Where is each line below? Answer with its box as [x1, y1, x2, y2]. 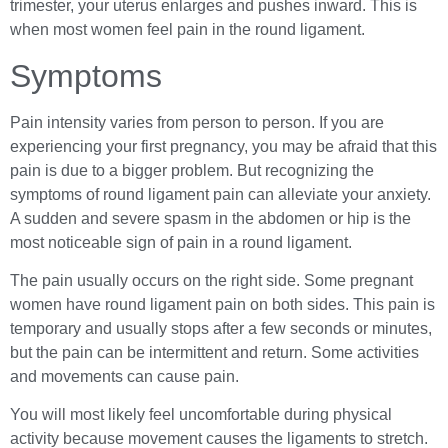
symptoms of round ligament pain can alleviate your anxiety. [10, 185, 431, 203]
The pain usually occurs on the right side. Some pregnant [10, 272, 413, 290]
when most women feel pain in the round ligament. [10, 21, 365, 39]
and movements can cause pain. [10, 368, 239, 386]
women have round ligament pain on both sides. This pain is [10, 296, 435, 314]
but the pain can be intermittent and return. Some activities [10, 344, 419, 362]
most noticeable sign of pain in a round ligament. [10, 233, 352, 251]
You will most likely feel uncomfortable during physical [10, 406, 392, 424]
